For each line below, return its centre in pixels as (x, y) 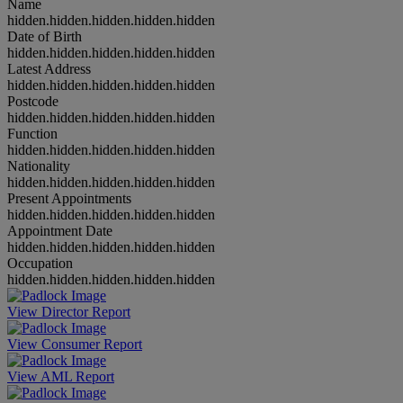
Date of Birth (45, 37)
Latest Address (49, 69)
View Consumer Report (75, 345)
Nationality (39, 166)
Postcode (33, 102)
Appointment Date (60, 231)
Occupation (40, 264)
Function (32, 134)
